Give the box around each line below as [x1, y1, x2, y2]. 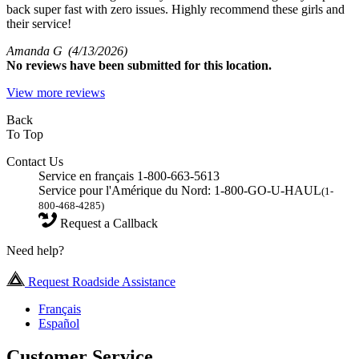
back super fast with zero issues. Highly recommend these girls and [6, 2, 345, 16]
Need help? [6, 243, 64, 257]
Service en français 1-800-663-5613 [38, 168, 220, 183]
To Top [6, 127, 43, 141]
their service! [6, 16, 71, 30]
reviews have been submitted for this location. [26, 58, 272, 72]
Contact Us [6, 154, 63, 168]
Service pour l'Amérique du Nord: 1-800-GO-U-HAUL [38, 183, 321, 197]
